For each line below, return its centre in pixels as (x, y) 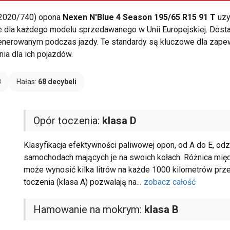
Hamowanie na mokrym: (89, 210)
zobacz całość (169, 182)
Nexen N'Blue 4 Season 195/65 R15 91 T (139, 17)
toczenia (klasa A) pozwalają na (80, 182)
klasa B (161, 210)
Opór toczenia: (68, 121)
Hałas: (27, 82)
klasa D (119, 121)
